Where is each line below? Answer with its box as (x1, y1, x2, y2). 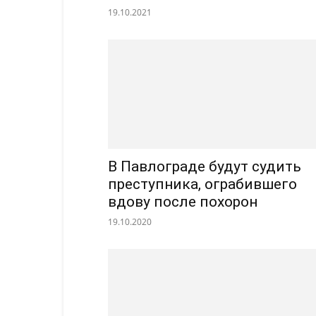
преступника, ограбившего (108, 176, 297, 193)
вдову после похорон (108, 193, 257, 211)
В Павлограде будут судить (108, 158, 301, 176)
